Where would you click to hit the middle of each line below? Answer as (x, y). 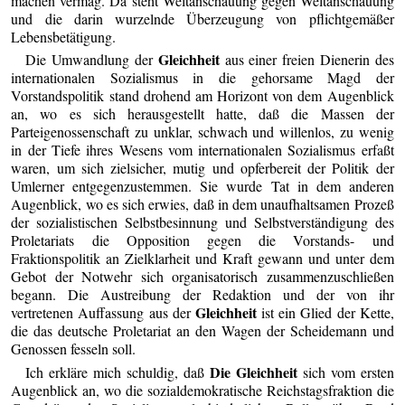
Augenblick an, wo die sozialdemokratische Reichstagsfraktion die (202, 390)
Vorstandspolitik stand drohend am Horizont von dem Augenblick (202, 96)
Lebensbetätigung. (64, 37)
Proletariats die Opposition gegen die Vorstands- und (202, 240)
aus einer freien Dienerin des (306, 60)
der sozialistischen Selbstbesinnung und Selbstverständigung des (202, 222)
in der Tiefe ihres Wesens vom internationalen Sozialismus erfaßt (202, 150)
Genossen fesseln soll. (74, 349)
